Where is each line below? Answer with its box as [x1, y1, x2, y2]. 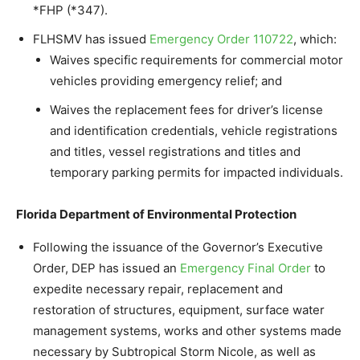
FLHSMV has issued [33, 31, 149, 47]
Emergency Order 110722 [149, 31, 293, 47]
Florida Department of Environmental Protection [16, 206, 297, 222]
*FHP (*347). [33, 2, 108, 18]
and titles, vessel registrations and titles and [50, 143, 301, 159]
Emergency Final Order [180, 260, 311, 276]
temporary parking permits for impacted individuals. [50, 164, 343, 180]
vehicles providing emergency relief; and [50, 72, 282, 88]
